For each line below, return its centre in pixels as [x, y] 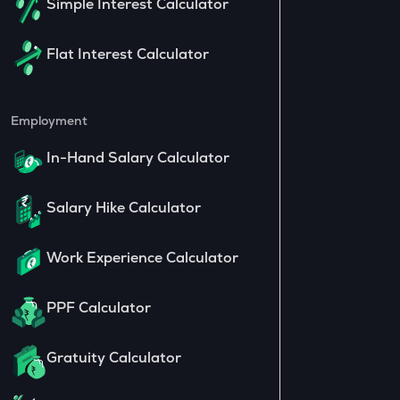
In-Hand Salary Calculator [137, 157]
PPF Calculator [98, 307]
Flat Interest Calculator [127, 54]
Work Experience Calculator [142, 257]
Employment [49, 120]
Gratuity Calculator [113, 357]
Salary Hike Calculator [123, 207]
